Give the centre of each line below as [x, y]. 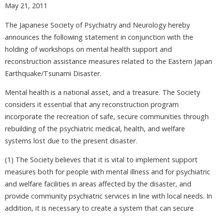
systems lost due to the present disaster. [71, 141]
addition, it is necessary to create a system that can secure [99, 208]
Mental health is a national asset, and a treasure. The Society [102, 93]
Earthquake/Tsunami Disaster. [53, 73]
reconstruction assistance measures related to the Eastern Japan [108, 61]
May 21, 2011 [26, 6]
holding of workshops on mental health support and [88, 49]
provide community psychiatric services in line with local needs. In [108, 196]
